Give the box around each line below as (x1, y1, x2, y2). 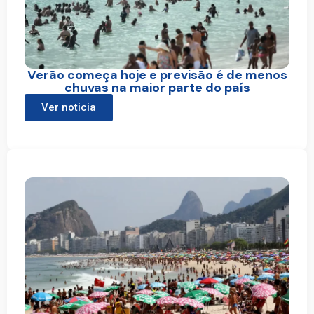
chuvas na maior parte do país (64, 78, 250, 96)
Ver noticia (41, 100, 96, 114)
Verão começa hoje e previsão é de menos (27, 66, 287, 83)
